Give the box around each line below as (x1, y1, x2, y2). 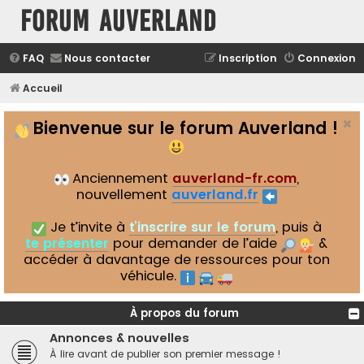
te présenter (25, 234, 109, 253)
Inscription (219, 51, 277, 65)
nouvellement (76, 185, 171, 204)
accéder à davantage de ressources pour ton (23, 250, 330, 269)
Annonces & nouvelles (50, 330, 189, 346)
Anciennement (71, 169, 172, 188)
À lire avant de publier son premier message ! (50, 347, 281, 361)
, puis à (275, 218, 322, 236)
